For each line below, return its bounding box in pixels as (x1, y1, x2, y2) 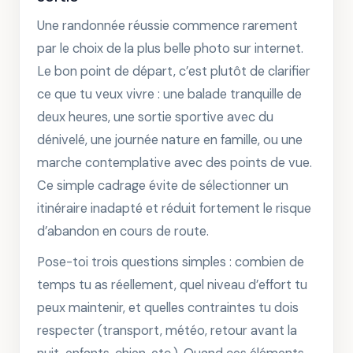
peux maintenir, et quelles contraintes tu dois (37, 299, 299, 316)
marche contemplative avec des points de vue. (37, 154, 312, 171)
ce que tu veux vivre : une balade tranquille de (37, 86, 302, 102)
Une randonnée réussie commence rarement (37, 17, 298, 34)
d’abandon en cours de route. (37, 223, 209, 240)
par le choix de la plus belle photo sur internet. (37, 40, 303, 57)
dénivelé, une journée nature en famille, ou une (37, 132, 303, 148)
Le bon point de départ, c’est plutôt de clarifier (37, 63, 310, 80)
